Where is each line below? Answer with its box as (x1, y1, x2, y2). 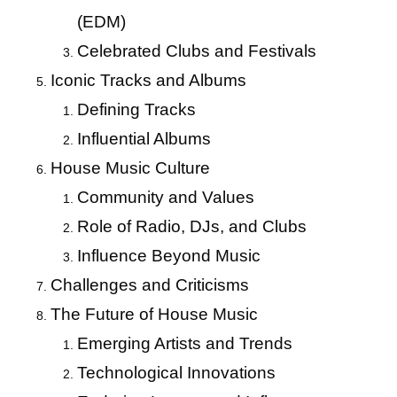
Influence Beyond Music (76, 246, 261, 265)
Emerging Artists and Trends (76, 334, 292, 353)
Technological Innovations (76, 363, 276, 382)
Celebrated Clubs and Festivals (76, 42, 316, 60)
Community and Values (76, 188, 254, 206)
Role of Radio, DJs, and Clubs (76, 217, 307, 236)
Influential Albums (76, 129, 211, 148)
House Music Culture (50, 159, 210, 177)
